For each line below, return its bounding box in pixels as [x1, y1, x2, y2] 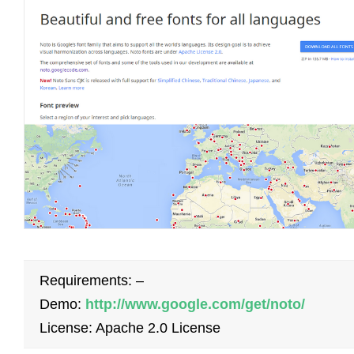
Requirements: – [40, 273, 144, 289]
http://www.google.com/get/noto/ [85, 296, 305, 313]
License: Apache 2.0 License [40, 320, 220, 337]
